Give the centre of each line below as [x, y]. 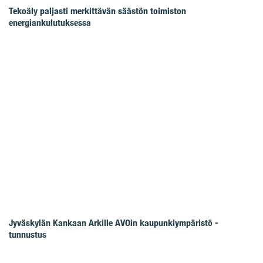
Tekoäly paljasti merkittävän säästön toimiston [97, 11]
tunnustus [28, 235]
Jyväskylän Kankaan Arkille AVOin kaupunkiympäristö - [114, 223]
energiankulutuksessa [50, 23]
